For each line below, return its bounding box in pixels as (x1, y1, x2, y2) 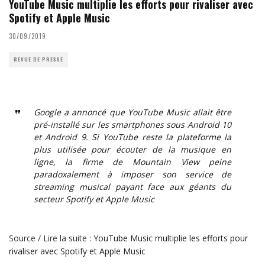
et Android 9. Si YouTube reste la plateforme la (33, 131, 232, 143)
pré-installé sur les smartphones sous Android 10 (33, 118, 232, 130)
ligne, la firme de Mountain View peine (33, 156, 232, 167)
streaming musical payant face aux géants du (33, 180, 232, 192)
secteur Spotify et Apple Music (33, 193, 154, 205)
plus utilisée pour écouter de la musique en (33, 143, 232, 155)
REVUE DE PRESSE (14, 55, 63, 63)
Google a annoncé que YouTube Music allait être (33, 106, 232, 118)
